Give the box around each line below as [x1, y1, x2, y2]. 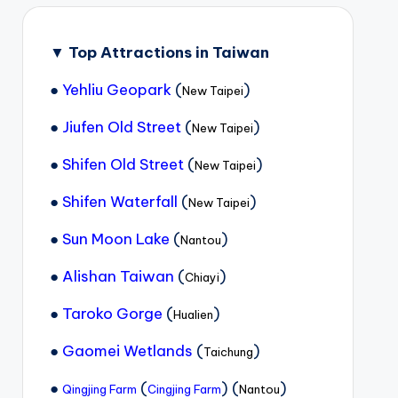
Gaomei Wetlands [61, 341, 193, 361]
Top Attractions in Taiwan [68, 43, 269, 62]
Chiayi [184, 270, 219, 284]
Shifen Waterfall [61, 192, 178, 211]
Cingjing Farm [147, 382, 221, 396]
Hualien [172, 307, 213, 322]
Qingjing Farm [61, 382, 137, 396]
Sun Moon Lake [61, 229, 170, 249]
